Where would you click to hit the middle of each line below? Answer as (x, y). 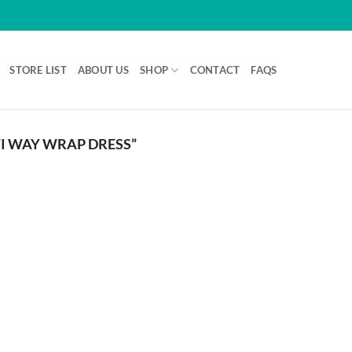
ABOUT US (103, 70)
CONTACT (215, 70)
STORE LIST (38, 70)
